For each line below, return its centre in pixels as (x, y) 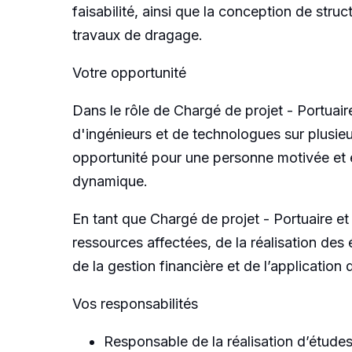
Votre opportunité (129, 72)
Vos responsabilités (135, 303)
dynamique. (110, 181)
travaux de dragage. (137, 35)
